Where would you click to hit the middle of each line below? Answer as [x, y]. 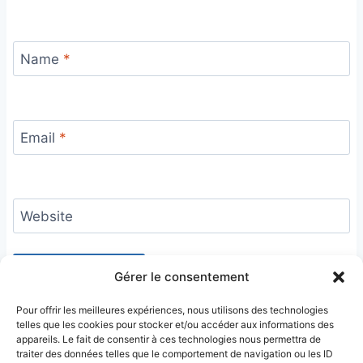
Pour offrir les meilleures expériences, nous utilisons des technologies [172, 310]
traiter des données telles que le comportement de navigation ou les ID [175, 354]
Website [46, 217]
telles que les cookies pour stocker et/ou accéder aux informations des [175, 325]
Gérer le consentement [181, 277]
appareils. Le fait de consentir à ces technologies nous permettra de [169, 339]
